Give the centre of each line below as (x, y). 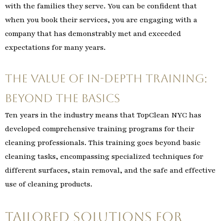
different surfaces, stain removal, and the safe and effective (110, 170)
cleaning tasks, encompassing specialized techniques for (104, 157)
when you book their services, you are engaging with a (101, 19)
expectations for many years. (55, 47)
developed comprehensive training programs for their (100, 129)
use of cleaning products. (49, 184)
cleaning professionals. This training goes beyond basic (103, 143)
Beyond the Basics (62, 98)
